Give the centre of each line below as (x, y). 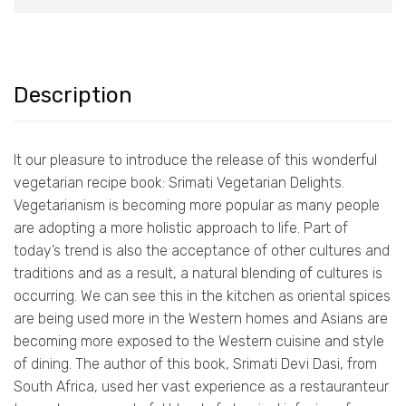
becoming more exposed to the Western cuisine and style (199, 342)
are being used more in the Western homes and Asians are (201, 319)
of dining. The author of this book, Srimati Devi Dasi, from (195, 364)
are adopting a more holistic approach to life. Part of (181, 228)
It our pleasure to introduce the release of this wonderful (195, 160)
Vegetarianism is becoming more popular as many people (197, 206)
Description (73, 96)
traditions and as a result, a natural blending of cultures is (198, 274)
